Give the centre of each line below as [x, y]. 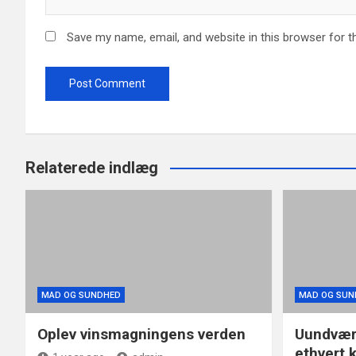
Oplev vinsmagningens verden [141, 334]
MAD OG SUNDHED [81, 295]
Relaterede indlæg [92, 168]
